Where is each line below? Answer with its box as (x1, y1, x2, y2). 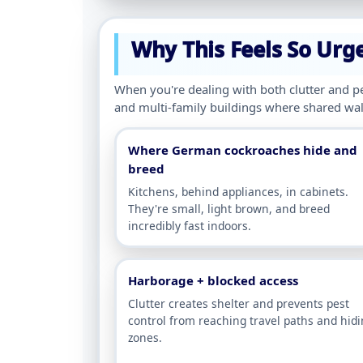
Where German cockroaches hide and (128, 142, 357, 159)
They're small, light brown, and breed (128, 201, 330, 217)
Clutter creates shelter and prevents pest (128, 296, 349, 312)
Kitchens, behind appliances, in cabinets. (128, 184, 348, 200)
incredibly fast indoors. (128, 218, 251, 234)
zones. (128, 330, 162, 346)
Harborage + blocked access (128, 272, 298, 289)
